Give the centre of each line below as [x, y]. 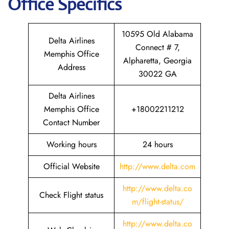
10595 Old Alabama [157, 34]
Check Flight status [71, 195]
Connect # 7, [157, 47]
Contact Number [71, 122]
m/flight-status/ [157, 202]
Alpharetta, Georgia [157, 61]
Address [71, 67]
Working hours [71, 144]
